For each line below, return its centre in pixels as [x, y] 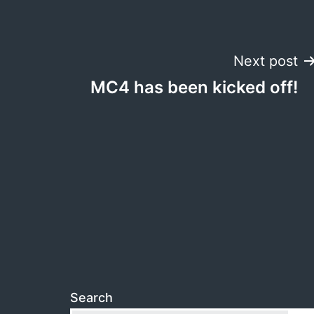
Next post [266, 61]
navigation [151, 113]
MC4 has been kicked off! [194, 87]
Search [91, 297]
